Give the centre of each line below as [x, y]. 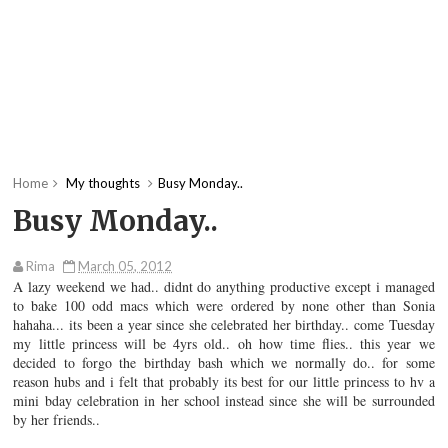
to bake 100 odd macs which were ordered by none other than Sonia [224, 306]
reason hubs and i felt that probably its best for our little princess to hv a [224, 382]
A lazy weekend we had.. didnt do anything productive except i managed [224, 287]
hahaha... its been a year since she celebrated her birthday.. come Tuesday [224, 325]
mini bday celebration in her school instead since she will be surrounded [224, 401]
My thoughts [103, 183]
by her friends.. [57, 420]
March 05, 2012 [125, 266]
